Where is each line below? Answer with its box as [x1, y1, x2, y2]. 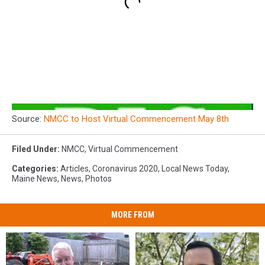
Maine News [12, 174, 57, 184]
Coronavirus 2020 [92, 164, 158, 174]
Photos [85, 174, 112, 184]
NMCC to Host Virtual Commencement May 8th [44, 114, 231, 125]
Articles [60, 164, 89, 174]
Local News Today [161, 164, 228, 174]
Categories [12, 164, 56, 174]
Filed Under [12, 144, 57, 154]
